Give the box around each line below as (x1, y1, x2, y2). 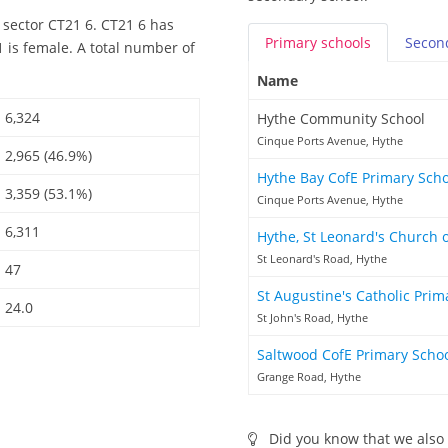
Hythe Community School (257, 109, 425, 129)
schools (321, 33, 371, 53)
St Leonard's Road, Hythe (257, 251, 387, 267)
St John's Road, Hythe (257, 310, 368, 326)
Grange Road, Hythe (257, 369, 361, 385)
